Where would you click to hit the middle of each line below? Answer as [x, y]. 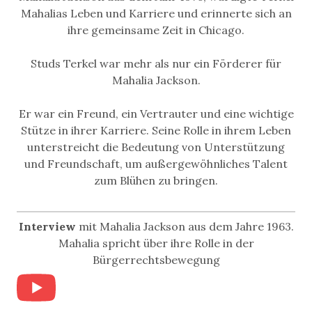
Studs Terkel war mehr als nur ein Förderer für [156, 64]
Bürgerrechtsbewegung [156, 260]
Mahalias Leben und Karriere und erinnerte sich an [156, 14]
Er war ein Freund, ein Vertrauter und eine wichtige [156, 114]
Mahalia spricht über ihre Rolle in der [156, 243]
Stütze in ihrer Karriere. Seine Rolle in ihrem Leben [156, 131]
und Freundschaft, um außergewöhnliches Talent [156, 164]
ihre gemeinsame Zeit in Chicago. [156, 30]
